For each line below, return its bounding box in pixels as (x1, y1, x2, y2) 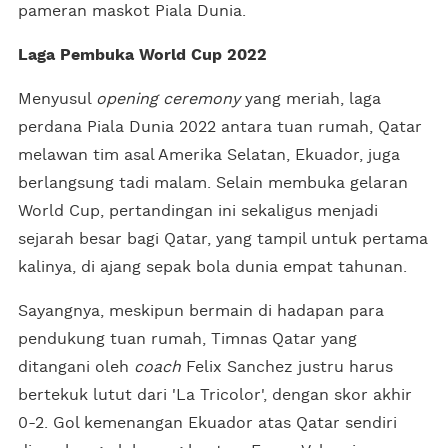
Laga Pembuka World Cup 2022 (18, 46, 267, 63)
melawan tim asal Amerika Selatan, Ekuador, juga (18, 146, 400, 163)
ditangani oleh (18, 358, 134, 375)
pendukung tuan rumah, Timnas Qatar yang (18, 330, 357, 347)
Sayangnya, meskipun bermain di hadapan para (18, 302, 384, 319)
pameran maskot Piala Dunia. (18, 2, 246, 19)
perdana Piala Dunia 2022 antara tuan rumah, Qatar (18, 118, 422, 135)
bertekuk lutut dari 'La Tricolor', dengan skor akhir (18, 386, 412, 403)
